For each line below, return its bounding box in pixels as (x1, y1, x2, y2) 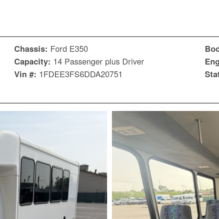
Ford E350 (50, 43, 88, 55)
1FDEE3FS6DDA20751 (39, 68, 123, 80)
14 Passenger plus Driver (53, 55, 144, 67)
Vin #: (14, 68, 39, 80)
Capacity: (14, 55, 53, 67)
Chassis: (14, 43, 50, 55)
